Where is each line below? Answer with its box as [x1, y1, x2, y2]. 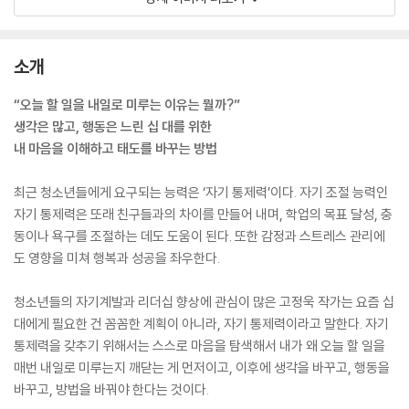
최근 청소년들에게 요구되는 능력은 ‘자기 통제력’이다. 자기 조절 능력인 [14, 184, 388, 201]
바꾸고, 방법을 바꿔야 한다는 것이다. [14, 381, 209, 398]
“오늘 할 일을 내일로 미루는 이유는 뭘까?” [14, 96, 240, 113]
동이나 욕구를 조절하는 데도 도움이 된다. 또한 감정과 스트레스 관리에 [14, 227, 385, 245]
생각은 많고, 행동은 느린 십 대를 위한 [14, 118, 212, 135]
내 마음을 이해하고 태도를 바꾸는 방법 [14, 140, 217, 157]
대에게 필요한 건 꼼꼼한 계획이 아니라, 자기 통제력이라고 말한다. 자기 [14, 315, 389, 332]
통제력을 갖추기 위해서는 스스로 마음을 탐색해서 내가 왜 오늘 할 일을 [14, 337, 385, 354]
